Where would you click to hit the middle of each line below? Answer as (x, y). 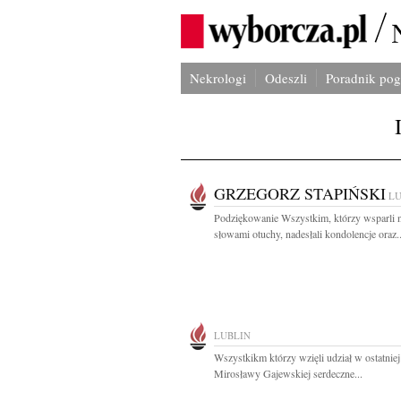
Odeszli (286, 78)
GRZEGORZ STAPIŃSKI (300, 193)
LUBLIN (232, 335)
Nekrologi (218, 78)
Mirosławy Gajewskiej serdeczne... (288, 373)
